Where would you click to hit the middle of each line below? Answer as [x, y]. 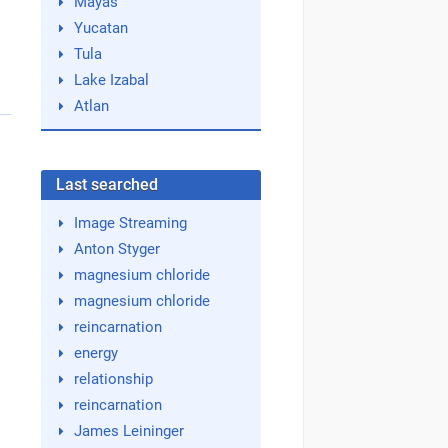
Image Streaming [130, 223]
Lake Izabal [111, 80]
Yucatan [100, 28]
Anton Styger [116, 249]
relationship [113, 379]
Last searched [107, 184]
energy [95, 353]
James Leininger [128, 431]
